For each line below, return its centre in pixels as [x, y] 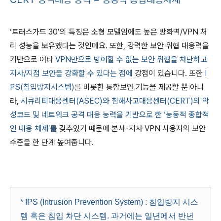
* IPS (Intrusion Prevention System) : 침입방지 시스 [109, 202]
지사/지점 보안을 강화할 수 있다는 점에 [72, 73]
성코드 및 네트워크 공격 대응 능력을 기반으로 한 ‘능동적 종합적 [110, 115]
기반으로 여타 [32, 59]
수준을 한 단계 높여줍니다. [52, 142]
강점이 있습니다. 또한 [169, 73]
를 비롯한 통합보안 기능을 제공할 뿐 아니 [139, 87]
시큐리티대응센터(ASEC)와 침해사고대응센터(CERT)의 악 [115, 101]
